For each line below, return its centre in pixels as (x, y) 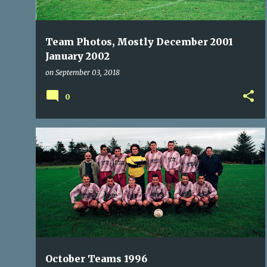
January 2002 (77, 56)
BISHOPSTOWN (131, 148)
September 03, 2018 (88, 72)
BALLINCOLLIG (72, 148)
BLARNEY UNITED (196, 148)
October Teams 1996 (96, 259)
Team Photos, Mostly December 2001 (139, 42)
